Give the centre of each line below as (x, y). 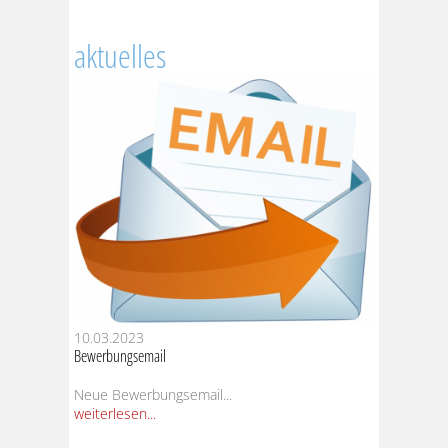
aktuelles (120, 55)
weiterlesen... (115, 414)
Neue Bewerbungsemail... (153, 395)
